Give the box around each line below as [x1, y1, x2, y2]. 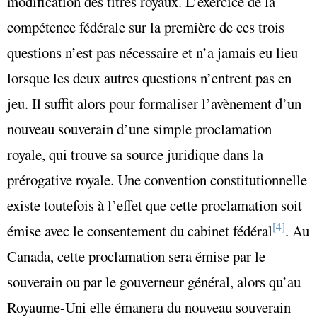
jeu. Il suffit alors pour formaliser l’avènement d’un [7, 93, 301, 113]
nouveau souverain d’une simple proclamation [7, 118, 272, 139]
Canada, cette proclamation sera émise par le [7, 246, 265, 266]
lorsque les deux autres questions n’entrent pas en [7, 67, 292, 88]
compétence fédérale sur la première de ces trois [7, 16, 284, 37]
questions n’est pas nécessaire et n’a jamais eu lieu [7, 42, 298, 62]
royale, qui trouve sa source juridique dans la [7, 144, 263, 164]
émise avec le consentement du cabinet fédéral [7, 220, 272, 241]
